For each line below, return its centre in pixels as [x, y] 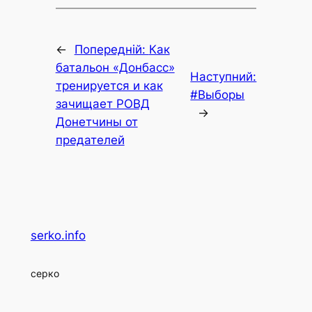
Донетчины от [96, 122]
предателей [90, 140]
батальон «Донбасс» [115, 67]
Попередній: [111, 49]
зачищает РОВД [102, 103]
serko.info [58, 235]
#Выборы [218, 94]
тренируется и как [109, 85]
